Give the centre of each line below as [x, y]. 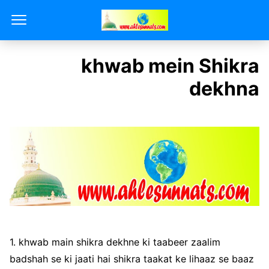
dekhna [224, 89]
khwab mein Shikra [170, 66]
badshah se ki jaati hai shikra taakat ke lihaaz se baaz [132, 258]
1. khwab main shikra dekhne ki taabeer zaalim [115, 242]
